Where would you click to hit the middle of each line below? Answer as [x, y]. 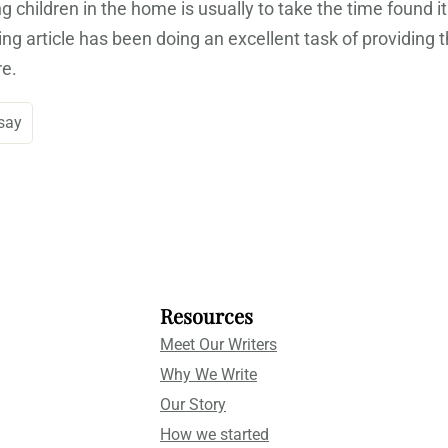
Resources [206, 316]
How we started [214, 435]
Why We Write [208, 375]
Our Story [193, 405]
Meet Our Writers [218, 345]
